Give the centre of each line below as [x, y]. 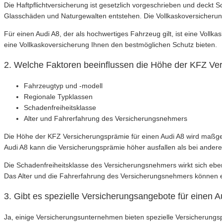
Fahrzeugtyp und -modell [63, 86]
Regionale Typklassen [58, 97]
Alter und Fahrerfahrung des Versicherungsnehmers [106, 119]
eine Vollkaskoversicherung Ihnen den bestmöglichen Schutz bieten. [111, 45]
